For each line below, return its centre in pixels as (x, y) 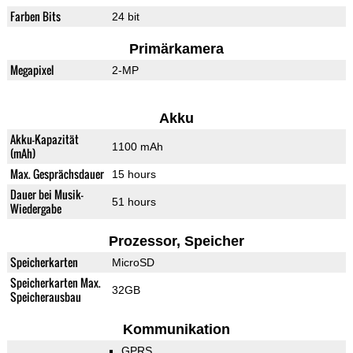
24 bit (125, 17)
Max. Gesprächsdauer (57, 174)
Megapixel (32, 70)
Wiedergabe (35, 209)
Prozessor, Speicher (176, 242)
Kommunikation (176, 330)
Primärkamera (176, 49)
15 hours (134, 175)
